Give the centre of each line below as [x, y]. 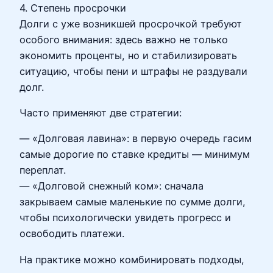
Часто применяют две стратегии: [101, 113]
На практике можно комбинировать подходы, [132, 259]
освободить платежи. [72, 234]
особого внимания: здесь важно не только [124, 39]
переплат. [43, 170]
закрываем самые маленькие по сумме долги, [133, 202]
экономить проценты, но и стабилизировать [128, 55]
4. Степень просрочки [73, 8]
